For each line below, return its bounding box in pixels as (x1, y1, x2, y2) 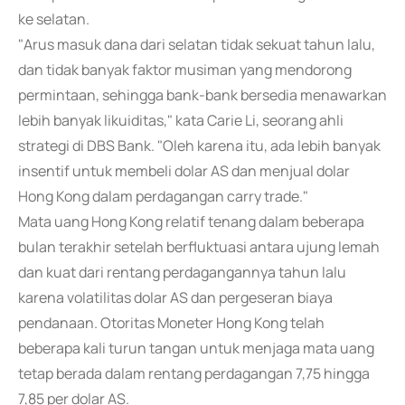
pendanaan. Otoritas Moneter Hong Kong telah (18, 313, 325, 333)
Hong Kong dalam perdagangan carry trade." (18, 186, 308, 206)
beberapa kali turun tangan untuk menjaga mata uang (18, 338, 374, 358)
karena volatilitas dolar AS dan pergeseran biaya (18, 287, 333, 307)
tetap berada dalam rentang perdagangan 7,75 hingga (18, 363, 370, 383)
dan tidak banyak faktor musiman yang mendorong (18, 60, 352, 80)
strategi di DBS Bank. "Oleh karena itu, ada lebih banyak (18, 136, 381, 155)
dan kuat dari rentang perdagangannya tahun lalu (18, 262, 346, 282)
